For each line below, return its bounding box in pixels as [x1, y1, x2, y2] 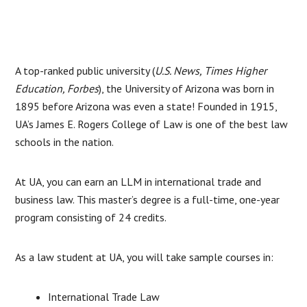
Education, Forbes [15, 81, 99, 95]
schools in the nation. [15, 134, 116, 149]
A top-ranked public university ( [15, 63, 156, 77]
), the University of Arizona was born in [99, 81, 275, 95]
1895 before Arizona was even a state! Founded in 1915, [15, 99, 278, 113]
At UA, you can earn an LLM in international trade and [15, 174, 262, 188]
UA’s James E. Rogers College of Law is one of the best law [15, 116, 288, 131]
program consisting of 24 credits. [15, 210, 167, 224]
